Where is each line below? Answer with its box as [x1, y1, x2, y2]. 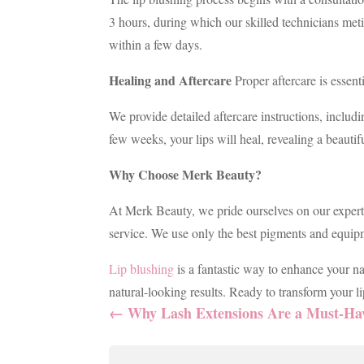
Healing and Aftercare [109, 71, 232, 90]
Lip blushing [109, 260, 175, 278]
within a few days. [109, 36, 203, 54]
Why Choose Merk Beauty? [109, 165, 262, 184]
